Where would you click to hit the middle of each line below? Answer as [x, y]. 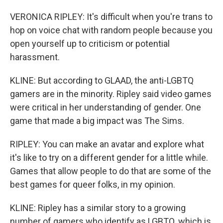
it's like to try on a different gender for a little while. [109, 158]
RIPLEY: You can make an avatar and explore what [107, 144]
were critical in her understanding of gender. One [106, 107]
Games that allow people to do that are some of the [111, 171]
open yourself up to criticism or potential [90, 44]
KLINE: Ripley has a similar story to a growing [98, 208]
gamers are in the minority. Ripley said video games [111, 94]
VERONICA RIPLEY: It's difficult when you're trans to [111, 17]
